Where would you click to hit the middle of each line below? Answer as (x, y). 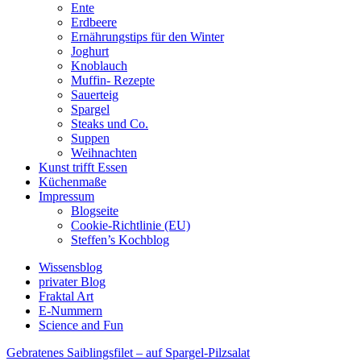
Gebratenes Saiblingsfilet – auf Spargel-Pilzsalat (128, 353)
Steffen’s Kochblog (120, 240)
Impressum (66, 196)
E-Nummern (71, 311)
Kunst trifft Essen (83, 167)
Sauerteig (95, 95)
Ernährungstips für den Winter (147, 37)
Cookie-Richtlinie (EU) (131, 225)
